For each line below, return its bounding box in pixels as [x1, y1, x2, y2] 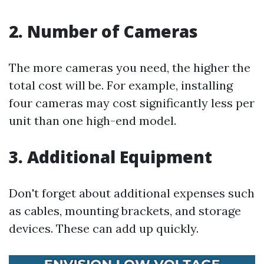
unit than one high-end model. [9, 113, 176, 128]
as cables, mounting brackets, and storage [9, 203, 241, 218]
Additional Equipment [27, 146, 212, 168]
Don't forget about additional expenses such [9, 186, 255, 200]
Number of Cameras [27, 20, 198, 42]
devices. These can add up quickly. [9, 221, 199, 236]
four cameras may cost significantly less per [9, 95, 255, 110]
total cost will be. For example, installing [9, 78, 233, 93]
